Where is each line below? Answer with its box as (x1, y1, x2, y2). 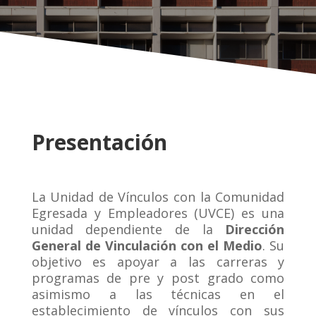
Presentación (31, 128, 178, 157)
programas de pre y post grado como (31, 269, 285, 287)
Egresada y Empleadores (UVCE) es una (31, 205, 285, 222)
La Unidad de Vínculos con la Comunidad (31, 188, 285, 206)
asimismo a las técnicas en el (31, 286, 285, 303)
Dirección (225, 221, 285, 238)
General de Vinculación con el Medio (31, 237, 263, 255)
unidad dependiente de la (31, 221, 226, 238)
